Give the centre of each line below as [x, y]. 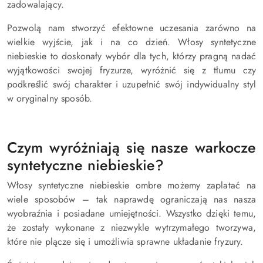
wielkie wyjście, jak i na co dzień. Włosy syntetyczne [131, 42]
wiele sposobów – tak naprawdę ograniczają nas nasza [131, 199]
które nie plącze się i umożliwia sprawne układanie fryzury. [125, 241]
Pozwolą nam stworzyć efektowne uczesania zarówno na [131, 28]
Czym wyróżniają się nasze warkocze [131, 147]
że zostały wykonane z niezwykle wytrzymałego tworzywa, [131, 227]
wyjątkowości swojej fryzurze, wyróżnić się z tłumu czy [131, 70]
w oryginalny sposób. [50, 98]
